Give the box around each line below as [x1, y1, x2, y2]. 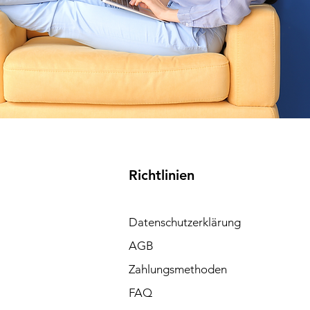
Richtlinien [128, 166, 194, 183]
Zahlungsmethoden [128, 262, 227, 276]
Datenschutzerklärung [128, 215, 241, 229]
